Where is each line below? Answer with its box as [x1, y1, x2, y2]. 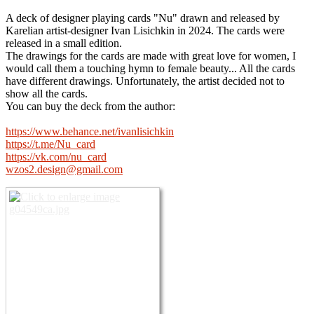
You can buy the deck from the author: [6, 100, 175, 112]
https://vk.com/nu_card [6, 150, 107, 163]
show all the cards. [6, 87, 88, 100]
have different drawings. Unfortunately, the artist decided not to [6, 74, 285, 87]
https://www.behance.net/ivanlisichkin [6, 125, 174, 137]
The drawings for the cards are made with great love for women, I [6, 49, 296, 62]
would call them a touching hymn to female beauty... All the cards [6, 62, 295, 74]
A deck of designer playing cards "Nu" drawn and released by [6, 11, 280, 24]
